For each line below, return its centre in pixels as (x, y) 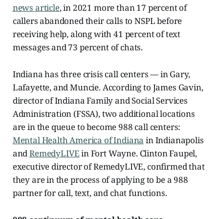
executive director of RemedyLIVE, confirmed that (109, 167)
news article (36, 8)
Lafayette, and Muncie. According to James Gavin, (108, 88)
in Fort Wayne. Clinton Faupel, (138, 153)
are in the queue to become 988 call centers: (97, 127)
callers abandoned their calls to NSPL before (97, 21)
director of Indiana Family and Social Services (100, 101)
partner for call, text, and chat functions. (90, 193)
